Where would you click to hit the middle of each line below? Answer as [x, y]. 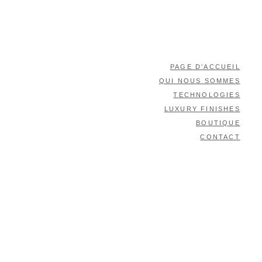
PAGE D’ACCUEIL [205, 67]
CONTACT [220, 137]
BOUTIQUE [218, 123]
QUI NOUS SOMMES [199, 81]
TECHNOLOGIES [207, 95]
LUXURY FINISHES [202, 109]
